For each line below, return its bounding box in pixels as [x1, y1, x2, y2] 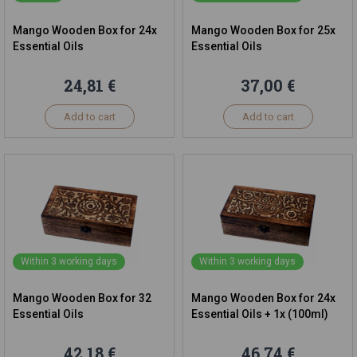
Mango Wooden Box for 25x [191, 24, 335, 37]
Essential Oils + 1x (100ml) [191, 308, 328, 320]
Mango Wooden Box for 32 [13, 292, 151, 304]
